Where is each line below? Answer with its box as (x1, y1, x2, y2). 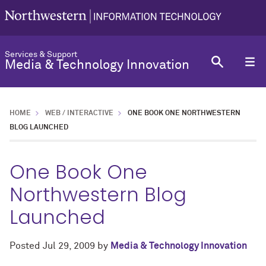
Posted (9, 241, 43, 251)
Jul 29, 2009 (43, 241, 95, 251)
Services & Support (5, 50, 77, 59)
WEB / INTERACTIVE (45, 110, 113, 117)
